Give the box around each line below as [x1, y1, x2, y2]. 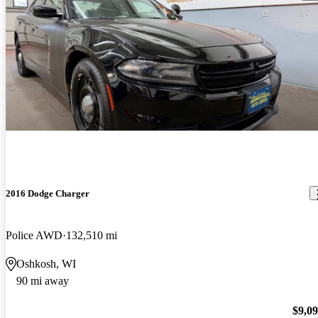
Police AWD [6, 229, 62, 241]
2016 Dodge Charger [6, 187, 89, 199]
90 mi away [16, 274, 69, 287]
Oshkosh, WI [16, 257, 76, 270]
